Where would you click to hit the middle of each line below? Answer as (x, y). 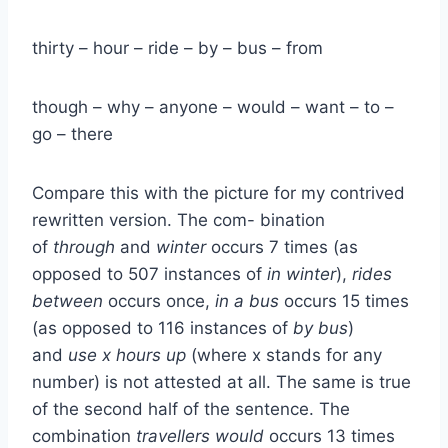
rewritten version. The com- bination (178, 219)
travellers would (202, 435)
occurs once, (161, 300)
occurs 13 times (332, 435)
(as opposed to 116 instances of (162, 327)
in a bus (249, 300)
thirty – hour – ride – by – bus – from (177, 47)
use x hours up (129, 354)
